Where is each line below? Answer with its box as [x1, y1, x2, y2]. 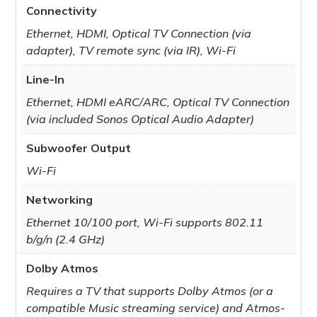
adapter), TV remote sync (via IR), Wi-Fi [26, 42, 236, 57]
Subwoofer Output [26, 140, 132, 155]
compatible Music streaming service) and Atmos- [26, 300, 286, 315]
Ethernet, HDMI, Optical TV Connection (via [26, 25, 252, 40]
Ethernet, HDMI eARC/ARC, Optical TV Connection [26, 94, 290, 109]
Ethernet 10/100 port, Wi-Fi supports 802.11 [26, 214, 264, 229]
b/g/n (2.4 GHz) [26, 231, 105, 246]
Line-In [26, 71, 65, 86]
